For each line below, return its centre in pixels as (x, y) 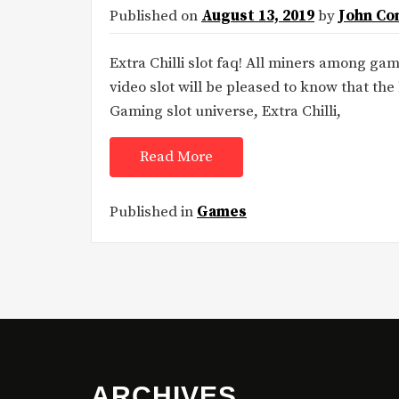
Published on (155, 16)
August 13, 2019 (258, 16)
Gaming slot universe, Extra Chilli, (225, 112)
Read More (176, 157)
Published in (153, 212)
